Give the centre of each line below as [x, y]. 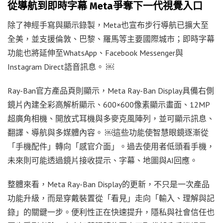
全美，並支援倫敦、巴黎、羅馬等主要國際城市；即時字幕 [111, 39]
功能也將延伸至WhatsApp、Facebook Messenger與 [95, 53]
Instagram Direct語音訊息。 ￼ [61, 66]
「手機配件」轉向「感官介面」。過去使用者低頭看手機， [111, 146]
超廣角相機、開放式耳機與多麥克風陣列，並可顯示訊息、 [111, 118]
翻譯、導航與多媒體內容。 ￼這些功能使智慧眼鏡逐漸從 [108, 132]
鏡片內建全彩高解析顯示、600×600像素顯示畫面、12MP [109, 104]
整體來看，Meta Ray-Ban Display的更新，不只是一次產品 [109, 184]
